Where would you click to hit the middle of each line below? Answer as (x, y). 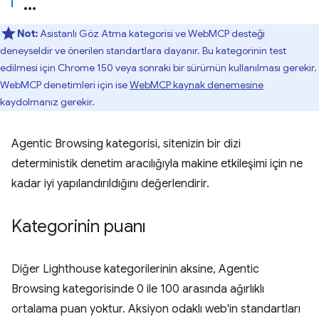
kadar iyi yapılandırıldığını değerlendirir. (110, 184)
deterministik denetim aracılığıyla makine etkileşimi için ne (157, 164)
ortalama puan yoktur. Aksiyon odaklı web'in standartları (156, 309)
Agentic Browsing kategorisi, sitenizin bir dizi (126, 144)
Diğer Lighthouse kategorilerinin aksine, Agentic (135, 269)
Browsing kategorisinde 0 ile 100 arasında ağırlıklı (138, 289)
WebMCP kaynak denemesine (197, 85)
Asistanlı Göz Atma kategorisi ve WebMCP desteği (151, 33)
